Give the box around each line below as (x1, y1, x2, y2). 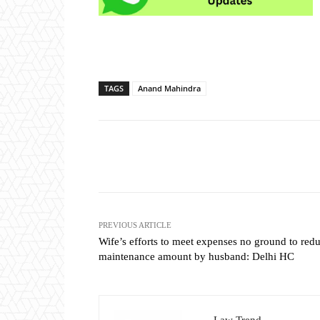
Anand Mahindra (138, 83, 201, 94)
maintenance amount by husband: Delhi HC (99, 251, 294, 263)
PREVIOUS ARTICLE (99, 221, 171, 230)
